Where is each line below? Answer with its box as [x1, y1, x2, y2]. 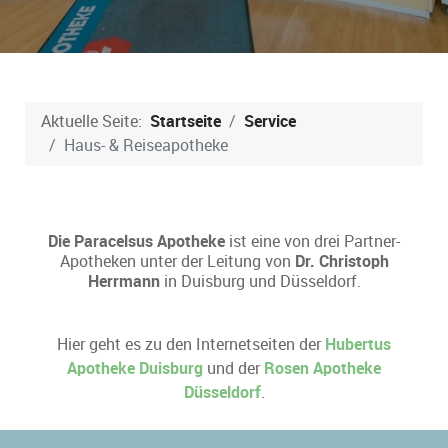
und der [203, 359, 264, 379]
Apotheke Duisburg [67, 359, 203, 379]
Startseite [150, 112, 221, 132]
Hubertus [325, 335, 391, 355]
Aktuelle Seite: [41, 112, 150, 132]
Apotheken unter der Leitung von [59, 252, 295, 272]
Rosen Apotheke [264, 359, 381, 379]
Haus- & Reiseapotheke [64, 136, 228, 156]
